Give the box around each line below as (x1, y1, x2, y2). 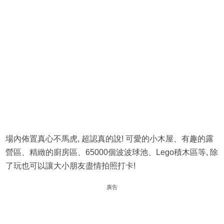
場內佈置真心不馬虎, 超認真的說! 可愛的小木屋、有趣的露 (5, 134, 213, 143)
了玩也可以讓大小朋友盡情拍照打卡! (5, 161, 135, 170)
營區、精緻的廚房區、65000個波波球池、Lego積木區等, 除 (5, 148, 218, 157)
